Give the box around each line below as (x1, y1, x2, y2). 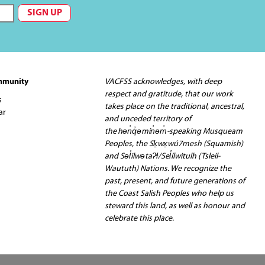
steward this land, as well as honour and (105, 202, 245, 211)
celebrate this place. (105, 214, 174, 223)
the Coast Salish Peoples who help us (105, 189, 234, 198)
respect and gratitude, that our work (105, 90, 234, 99)
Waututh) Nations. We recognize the (105, 164, 232, 173)
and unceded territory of (105, 115, 192, 124)
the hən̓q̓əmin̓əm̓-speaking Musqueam (105, 127, 243, 136)
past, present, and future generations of (105, 177, 245, 186)
